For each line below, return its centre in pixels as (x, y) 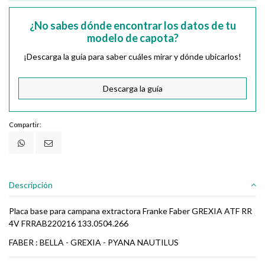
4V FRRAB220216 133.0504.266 (69, 224)
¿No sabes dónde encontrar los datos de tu (132, 26)
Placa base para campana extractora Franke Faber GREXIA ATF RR (130, 211)
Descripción (31, 185)
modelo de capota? (132, 38)
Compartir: (25, 125)
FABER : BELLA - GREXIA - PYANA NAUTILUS (94, 243)
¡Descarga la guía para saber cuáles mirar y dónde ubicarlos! (132, 57)
